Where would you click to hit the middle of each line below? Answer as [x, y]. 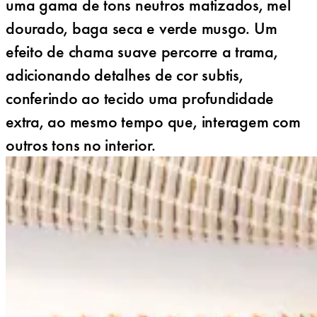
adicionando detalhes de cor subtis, [125, 74]
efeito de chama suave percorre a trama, [142, 51]
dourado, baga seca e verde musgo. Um [142, 28]
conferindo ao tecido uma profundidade [140, 98]
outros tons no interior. [81, 144]
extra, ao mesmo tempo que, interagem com [153, 121]
